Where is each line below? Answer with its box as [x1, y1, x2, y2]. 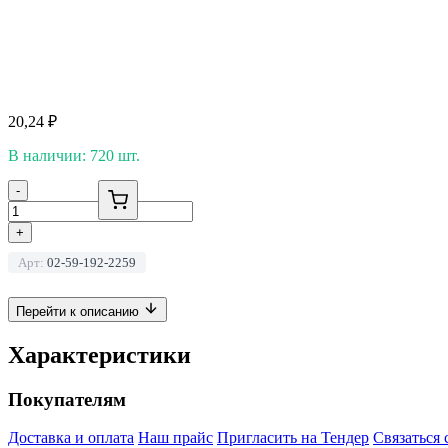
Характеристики [8, 341, 191, 368]
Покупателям [8, 388, 126, 410]
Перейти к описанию [16, 303, 143, 319]
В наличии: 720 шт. [8, 146, 140, 164]
